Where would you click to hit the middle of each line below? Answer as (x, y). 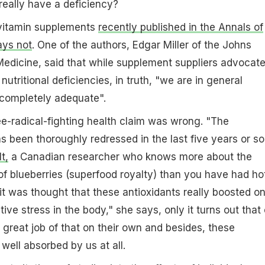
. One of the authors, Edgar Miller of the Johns (141, 45)
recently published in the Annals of (180, 27)
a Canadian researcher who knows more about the (130, 156)
